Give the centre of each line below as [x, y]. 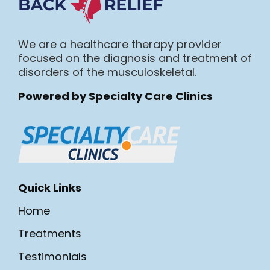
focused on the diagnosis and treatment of [135, 58]
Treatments [50, 233]
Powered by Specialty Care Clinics [115, 96]
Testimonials [52, 256]
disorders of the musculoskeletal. [107, 72]
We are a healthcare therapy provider [120, 44]
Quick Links [50, 187]
